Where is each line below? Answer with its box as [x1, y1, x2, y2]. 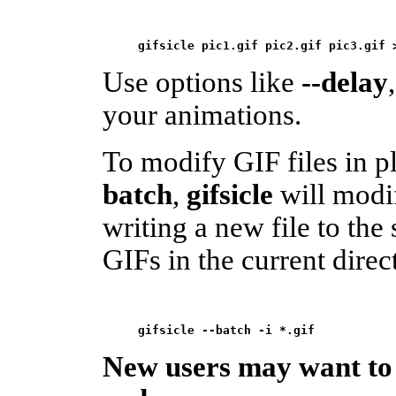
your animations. [103, 98, 301, 131]
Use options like [103, 65, 301, 98]
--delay [301, 65, 388, 98]
